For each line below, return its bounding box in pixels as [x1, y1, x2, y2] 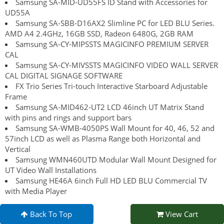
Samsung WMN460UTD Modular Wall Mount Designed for [15, 154, 216, 164]
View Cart [163, 208, 198, 219]
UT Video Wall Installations [5, 164, 96, 175]
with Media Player [5, 185, 67, 196]
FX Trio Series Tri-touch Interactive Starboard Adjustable [15, 80, 207, 91]
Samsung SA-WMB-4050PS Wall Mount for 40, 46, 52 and [15, 122, 214, 133]
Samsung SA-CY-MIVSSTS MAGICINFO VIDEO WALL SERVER [15, 59, 218, 70]
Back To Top [28, 208, 72, 219]
